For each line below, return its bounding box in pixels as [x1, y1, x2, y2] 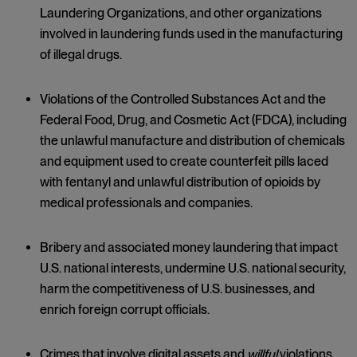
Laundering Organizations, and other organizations [40, 6, 322, 21]
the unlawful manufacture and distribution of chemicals [40, 133, 345, 148]
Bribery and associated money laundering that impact [40, 240, 338, 255]
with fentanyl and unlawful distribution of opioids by [40, 175, 320, 190]
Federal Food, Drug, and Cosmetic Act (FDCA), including [40, 112, 347, 127]
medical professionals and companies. [40, 195, 253, 210]
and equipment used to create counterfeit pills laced [40, 154, 328, 169]
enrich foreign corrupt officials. [40, 302, 210, 317]
